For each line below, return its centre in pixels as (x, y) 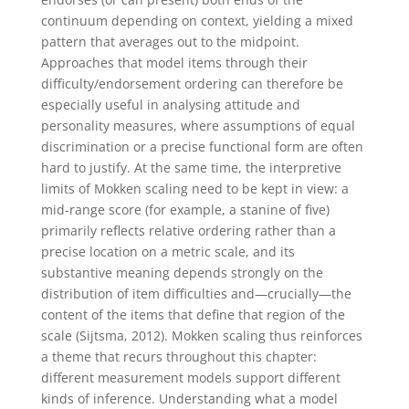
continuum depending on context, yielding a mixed (197, 20)
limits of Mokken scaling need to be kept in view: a (194, 188)
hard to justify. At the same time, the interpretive (191, 167)
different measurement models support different (190, 377)
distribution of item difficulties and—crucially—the (196, 293)
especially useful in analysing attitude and (170, 104)
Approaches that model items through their (174, 62)
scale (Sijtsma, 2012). (106, 335)
